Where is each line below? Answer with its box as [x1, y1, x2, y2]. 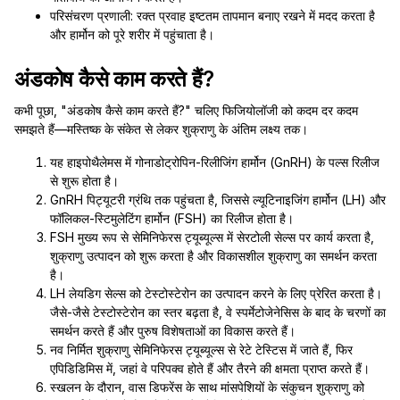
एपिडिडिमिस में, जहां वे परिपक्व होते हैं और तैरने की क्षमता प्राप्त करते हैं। [50, 361, 370, 376]
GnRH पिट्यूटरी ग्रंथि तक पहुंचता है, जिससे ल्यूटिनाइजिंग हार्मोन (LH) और [50, 192, 386, 207]
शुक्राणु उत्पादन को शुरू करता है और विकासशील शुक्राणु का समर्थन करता [50, 248, 377, 263]
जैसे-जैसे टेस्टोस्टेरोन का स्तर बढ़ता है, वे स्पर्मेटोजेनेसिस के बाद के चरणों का [50, 304, 386, 320]
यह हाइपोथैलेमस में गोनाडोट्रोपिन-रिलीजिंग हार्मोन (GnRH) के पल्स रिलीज [50, 154, 379, 170]
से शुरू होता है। [50, 173, 119, 188]
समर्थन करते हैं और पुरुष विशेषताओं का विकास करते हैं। [50, 323, 296, 338]
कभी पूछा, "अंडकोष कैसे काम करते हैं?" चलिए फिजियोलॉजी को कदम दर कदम [14, 103, 358, 118]
